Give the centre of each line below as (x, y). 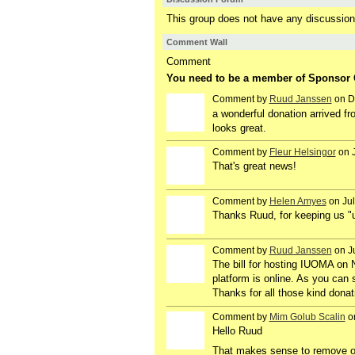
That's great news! (254, 166)
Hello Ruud (237, 331)
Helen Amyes (298, 201)
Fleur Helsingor (302, 152)
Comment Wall (197, 42)
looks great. (239, 128)
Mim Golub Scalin (307, 317)
